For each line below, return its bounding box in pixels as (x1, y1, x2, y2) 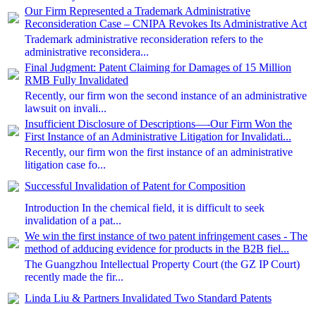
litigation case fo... (25, 159, 106, 171)
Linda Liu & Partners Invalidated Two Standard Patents (25, 292, 272, 304)
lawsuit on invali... (25, 102, 107, 114)
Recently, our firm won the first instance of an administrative (25, 146, 293, 158)
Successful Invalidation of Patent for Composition (25, 180, 245, 192)
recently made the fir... (25, 271, 123, 283)
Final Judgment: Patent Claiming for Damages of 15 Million (25, 61, 291, 73)
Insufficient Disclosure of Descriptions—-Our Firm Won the (25, 118, 292, 130)
